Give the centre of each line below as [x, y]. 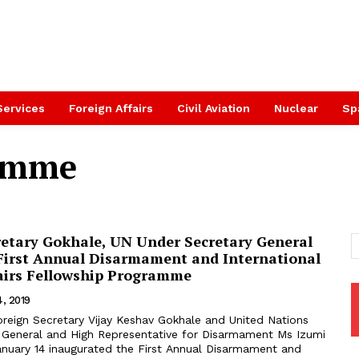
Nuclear [296, 108]
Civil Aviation [214, 108]
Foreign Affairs [111, 108]
